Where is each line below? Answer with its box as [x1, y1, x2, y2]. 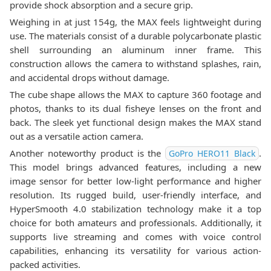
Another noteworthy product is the [10, 147, 166, 159]
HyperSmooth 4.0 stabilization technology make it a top [10, 203, 261, 215]
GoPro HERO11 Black [169, 148, 256, 159]
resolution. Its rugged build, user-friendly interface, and [10, 189, 261, 201]
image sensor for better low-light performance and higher [10, 175, 261, 187]
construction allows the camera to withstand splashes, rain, [10, 57, 261, 70]
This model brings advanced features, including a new [10, 161, 261, 173]
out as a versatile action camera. [10, 130, 143, 142]
